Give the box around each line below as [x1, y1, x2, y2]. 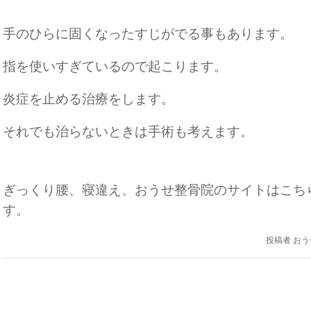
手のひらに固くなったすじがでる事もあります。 [3, 26, 293, 41]
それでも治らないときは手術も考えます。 [3, 124, 253, 139]
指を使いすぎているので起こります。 [3, 59, 227, 74]
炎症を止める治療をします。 [3, 92, 174, 106]
